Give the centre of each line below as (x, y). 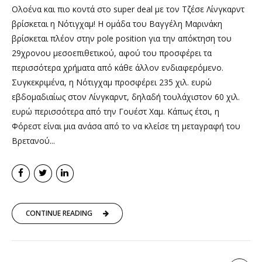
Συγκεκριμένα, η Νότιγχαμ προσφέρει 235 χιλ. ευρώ (112, 82)
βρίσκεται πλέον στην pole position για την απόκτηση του (122, 38)
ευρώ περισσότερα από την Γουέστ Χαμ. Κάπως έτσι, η (116, 111)
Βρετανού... (33, 140)
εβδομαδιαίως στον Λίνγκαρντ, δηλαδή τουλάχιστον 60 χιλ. (126, 96)
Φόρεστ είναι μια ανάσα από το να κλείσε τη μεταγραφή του (126, 126)
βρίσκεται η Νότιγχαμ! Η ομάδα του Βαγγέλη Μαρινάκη (117, 23)
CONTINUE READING (59, 213)
